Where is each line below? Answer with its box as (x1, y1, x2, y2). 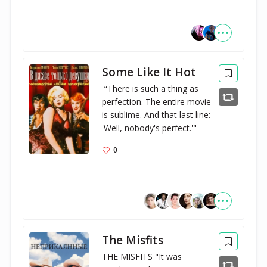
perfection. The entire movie (102, 95, 212, 107)
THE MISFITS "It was (102, 250, 182, 262)
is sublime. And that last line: (102, 108, 211, 120)
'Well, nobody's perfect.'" (102, 122, 197, 133)
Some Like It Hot (102, 64, 197, 80)
